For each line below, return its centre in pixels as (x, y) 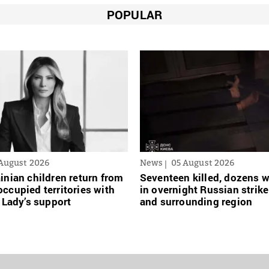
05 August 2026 (203, 162)
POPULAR (134, 14)
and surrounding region (196, 201)
